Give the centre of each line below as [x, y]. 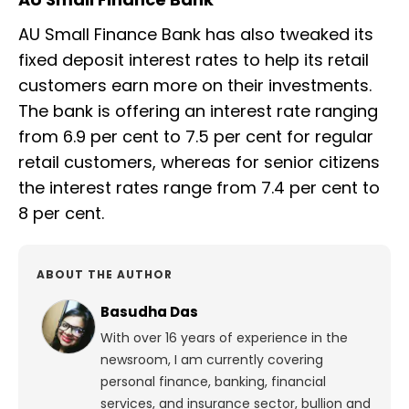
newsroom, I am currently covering [212, 360]
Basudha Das [149, 312]
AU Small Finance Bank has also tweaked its [196, 35]
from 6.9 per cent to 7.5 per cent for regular [196, 137]
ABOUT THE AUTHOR [105, 275]
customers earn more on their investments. [195, 86]
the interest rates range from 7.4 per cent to [199, 188]
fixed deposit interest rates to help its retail [194, 60]
